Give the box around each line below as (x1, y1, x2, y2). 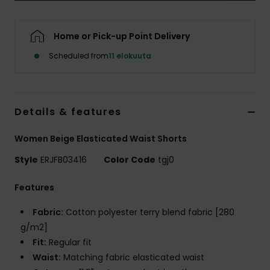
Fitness (218, 107, 251, 119)
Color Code (104, 154, 155, 166)
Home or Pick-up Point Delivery (54, 30, 190, 43)
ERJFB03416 (38, 154, 89, 166)
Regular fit (46, 236, 92, 249)
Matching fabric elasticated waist (61, 251, 204, 264)
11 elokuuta (108, 51, 151, 61)
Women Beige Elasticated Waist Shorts (14, 133, 187, 145)
